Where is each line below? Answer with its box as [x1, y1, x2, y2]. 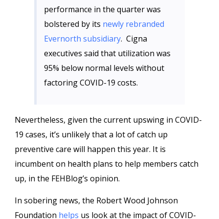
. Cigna [121, 33, 147, 44]
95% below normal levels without [44, 63, 164, 73]
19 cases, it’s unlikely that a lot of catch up [15, 129, 168, 140]
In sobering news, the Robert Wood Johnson [15, 195, 178, 206]
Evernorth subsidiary [44, 33, 121, 44]
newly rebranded [103, 19, 164, 29]
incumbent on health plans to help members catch [15, 158, 198, 169]
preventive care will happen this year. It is [15, 144, 166, 154]
